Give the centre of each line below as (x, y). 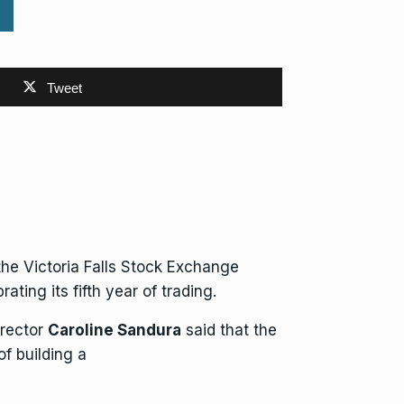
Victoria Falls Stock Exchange (131, 267)
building (45, 354)
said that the (229, 330)
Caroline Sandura (115, 330)
